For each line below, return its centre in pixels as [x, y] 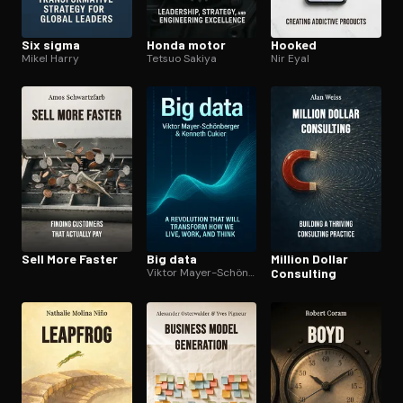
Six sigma [51, 44]
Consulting [304, 273]
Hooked [294, 44]
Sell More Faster [70, 258]
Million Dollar [310, 258]
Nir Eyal [291, 58]
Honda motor [186, 44]
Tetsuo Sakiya [181, 58]
